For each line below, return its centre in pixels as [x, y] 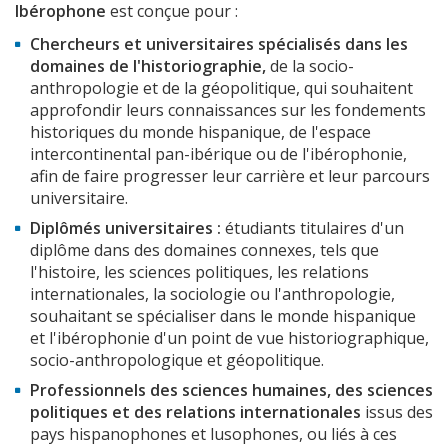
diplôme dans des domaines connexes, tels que [204, 250]
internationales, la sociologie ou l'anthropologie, [212, 294]
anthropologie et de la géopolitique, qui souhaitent [221, 88]
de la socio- [312, 66]
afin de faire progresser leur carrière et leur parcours [230, 176]
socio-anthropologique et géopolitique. [177, 360]
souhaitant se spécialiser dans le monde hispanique [223, 316]
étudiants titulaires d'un [314, 228]
